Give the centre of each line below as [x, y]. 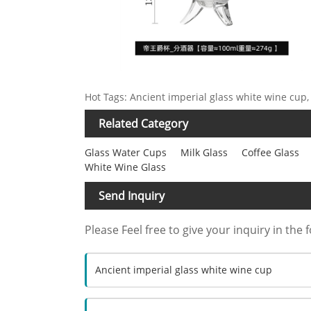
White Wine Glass [125, 167]
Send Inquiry [132, 196]
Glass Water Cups [126, 153]
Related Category [143, 124]
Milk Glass [204, 153]
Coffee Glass [270, 153]
